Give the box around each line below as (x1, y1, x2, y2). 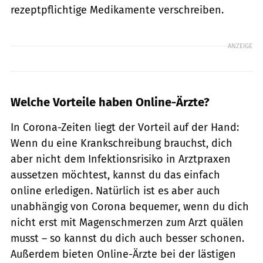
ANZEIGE (228, 42, 252, 50)
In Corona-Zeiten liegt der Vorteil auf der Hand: (11, 120, 239, 134)
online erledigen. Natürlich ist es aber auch (11, 184, 220, 197)
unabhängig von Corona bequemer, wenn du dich (11, 200, 249, 213)
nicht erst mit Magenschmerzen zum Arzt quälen (11, 215, 244, 229)
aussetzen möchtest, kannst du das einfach (11, 168, 220, 181)
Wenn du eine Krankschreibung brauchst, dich (11, 136, 232, 150)
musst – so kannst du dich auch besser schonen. (11, 231, 244, 245)
